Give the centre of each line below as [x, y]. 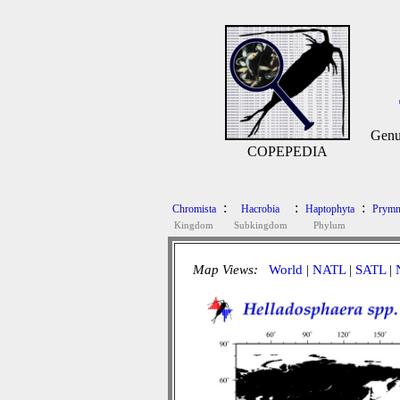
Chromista [194, 209]
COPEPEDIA [287, 151]
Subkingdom [260, 225]
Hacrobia [260, 209]
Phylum [329, 225]
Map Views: [227, 270]
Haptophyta [329, 209]
